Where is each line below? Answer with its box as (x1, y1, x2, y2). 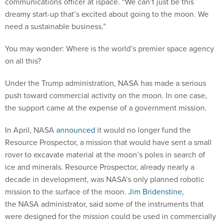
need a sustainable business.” (5, 21, 106, 32)
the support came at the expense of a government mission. (5, 102, 207, 113)
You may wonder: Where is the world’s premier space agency (5, 43, 214, 54)
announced (56, 124, 95, 135)
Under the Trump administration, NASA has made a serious (5, 77, 206, 88)
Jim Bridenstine (128, 186, 182, 197)
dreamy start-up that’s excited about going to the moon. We (5, 8, 209, 19)
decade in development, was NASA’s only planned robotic (5, 174, 204, 184)
